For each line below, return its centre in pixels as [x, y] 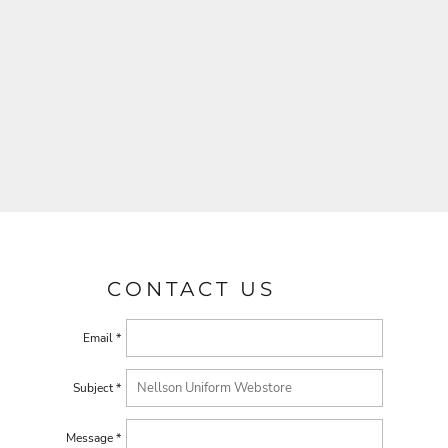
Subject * [96, 388]
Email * [101, 338]
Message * [93, 438]
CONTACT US [192, 289]
